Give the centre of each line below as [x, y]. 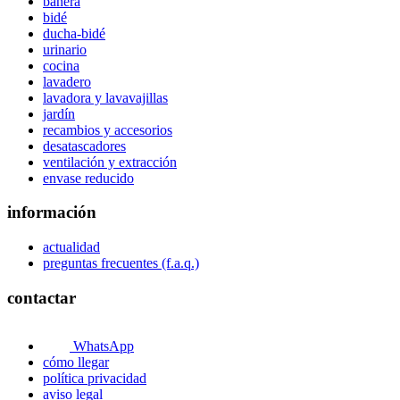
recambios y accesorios [108, 129]
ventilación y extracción [110, 162]
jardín [59, 113]
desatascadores [84, 146]
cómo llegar [76, 362]
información [52, 212]
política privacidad [95, 379]
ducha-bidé [74, 33]
